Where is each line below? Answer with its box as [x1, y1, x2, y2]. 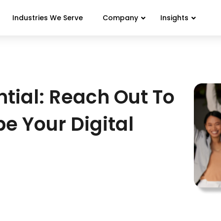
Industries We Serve [12, 13, 83, 23]
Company [103, 13, 138, 23]
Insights [160, 13, 188, 23]
